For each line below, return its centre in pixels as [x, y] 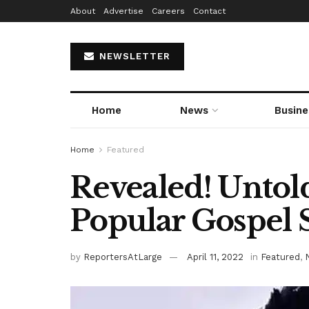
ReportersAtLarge [123, 257]
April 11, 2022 [215, 257]
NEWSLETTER [133, 56]
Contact [209, 11]
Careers [168, 11]
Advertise [123, 11]
